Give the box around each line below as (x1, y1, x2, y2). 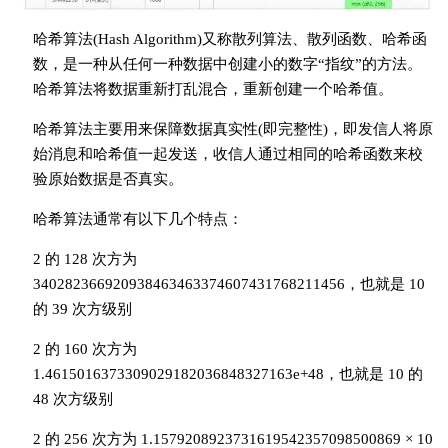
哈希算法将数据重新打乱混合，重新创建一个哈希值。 (32, 81, 393, 97)
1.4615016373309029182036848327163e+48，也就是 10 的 (32, 366, 423, 382)
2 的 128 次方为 (32, 251, 137, 267)
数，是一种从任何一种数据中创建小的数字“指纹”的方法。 (32, 56, 422, 72)
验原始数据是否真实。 (32, 171, 183, 187)
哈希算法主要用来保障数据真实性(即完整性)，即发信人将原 (32, 121, 433, 137)
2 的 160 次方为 (32, 341, 137, 357)
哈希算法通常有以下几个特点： (32, 211, 243, 227)
